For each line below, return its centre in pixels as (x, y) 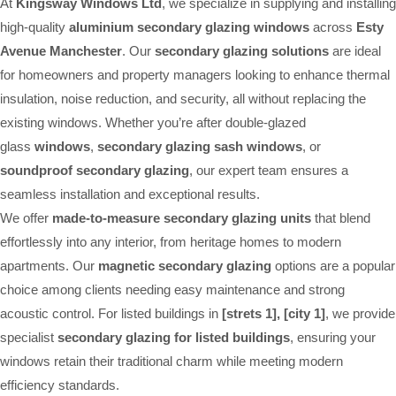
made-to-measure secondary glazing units (182, 217)
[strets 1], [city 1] (274, 313)
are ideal (355, 50)
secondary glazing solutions (242, 50)
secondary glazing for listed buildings (174, 337)
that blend (341, 217)
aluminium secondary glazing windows (189, 27)
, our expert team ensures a (269, 170)
